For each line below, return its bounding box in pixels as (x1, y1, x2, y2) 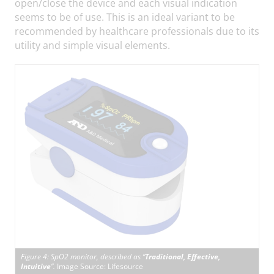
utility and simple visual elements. (15, 38, 170, 53)
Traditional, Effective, (145, 251, 221, 262)
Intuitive (21, 261, 51, 272)
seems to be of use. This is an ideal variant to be (15, 10, 235, 24)
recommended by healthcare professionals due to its (15, 24, 259, 39)
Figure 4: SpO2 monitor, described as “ (21, 251, 146, 262)
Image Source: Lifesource (57, 261, 144, 272)
